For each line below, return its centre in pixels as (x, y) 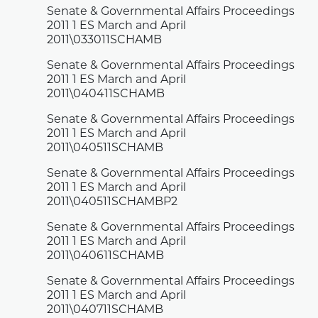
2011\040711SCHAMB (105, 311)
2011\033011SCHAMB (105, 41)
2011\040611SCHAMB (106, 257)
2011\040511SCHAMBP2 (113, 203)
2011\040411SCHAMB (106, 95)
